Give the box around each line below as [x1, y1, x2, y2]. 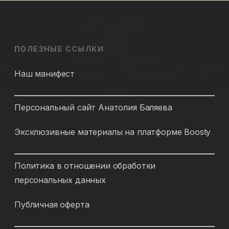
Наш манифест [14, 68, 75, 79]
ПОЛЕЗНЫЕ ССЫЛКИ [14, 44, 104, 53]
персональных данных [14, 175, 106, 185]
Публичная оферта [14, 199, 89, 210]
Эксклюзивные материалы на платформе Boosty [14, 127, 211, 137]
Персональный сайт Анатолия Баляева [14, 102, 172, 112]
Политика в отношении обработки [14, 161, 156, 171]
